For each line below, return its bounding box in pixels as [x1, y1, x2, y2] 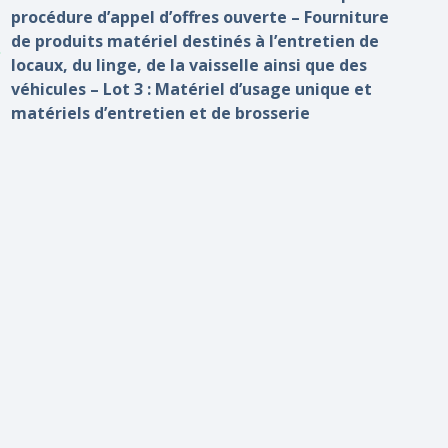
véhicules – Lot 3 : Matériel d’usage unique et [11, 78, 373, 100]
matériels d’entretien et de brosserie [11, 102, 311, 124]
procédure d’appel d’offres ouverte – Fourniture [11, 6, 390, 28]
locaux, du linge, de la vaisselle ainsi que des [11, 54, 368, 76]
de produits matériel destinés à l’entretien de [11, 30, 380, 52]
